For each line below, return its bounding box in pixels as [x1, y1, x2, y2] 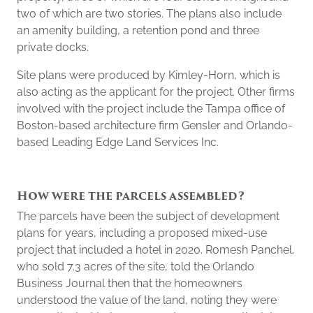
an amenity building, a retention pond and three [17, 24, 259, 37]
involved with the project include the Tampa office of [17, 102, 285, 115]
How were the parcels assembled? [17, 187, 245, 205]
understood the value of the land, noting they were [17, 293, 277, 307]
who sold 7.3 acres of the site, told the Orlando [17, 260, 254, 273]
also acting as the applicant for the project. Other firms [17, 85, 295, 99]
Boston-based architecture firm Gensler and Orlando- [17, 119, 293, 132]
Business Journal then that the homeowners [17, 277, 242, 290]
